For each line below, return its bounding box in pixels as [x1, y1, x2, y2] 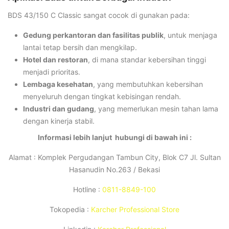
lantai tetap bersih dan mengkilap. [23, 42, 137, 52]
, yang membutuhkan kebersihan [93, 79, 203, 88]
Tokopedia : [50, 204, 91, 214]
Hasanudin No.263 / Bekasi [69, 165, 160, 174]
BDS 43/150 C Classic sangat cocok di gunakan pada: [8, 10, 190, 19]
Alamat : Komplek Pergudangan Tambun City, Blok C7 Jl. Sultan [8, 152, 221, 162]
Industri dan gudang [23, 104, 94, 113]
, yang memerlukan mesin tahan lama [94, 104, 218, 113]
